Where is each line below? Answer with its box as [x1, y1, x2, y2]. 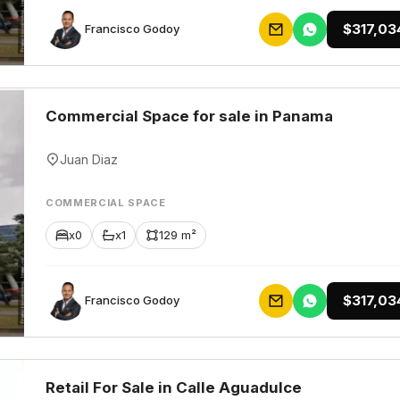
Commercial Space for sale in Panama [46, 107, 333, 125]
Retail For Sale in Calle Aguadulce [46, 379, 302, 396]
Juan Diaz [60, 151, 118, 167]
